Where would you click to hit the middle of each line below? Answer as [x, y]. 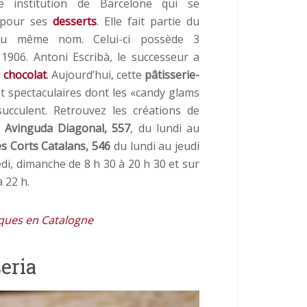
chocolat [25, 74]
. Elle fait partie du [148, 21]
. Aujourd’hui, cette [96, 74]
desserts [75, 21]
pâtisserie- [172, 74]
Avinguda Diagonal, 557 [67, 128]
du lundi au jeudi [155, 146]
